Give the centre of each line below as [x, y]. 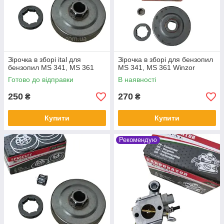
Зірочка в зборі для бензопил [165, 60]
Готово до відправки [41, 80]
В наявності [137, 80]
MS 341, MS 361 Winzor [156, 68]
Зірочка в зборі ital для [44, 60]
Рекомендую [138, 140]
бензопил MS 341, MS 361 [51, 68]
